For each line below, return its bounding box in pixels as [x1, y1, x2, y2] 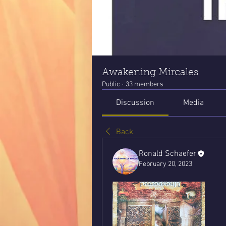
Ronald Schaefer [139, 149, 196, 159]
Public [102, 80, 120, 89]
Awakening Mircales [102, 68, 198, 78]
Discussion [116, 98, 155, 108]
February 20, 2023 [139, 160, 192, 168]
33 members [126, 80, 163, 89]
